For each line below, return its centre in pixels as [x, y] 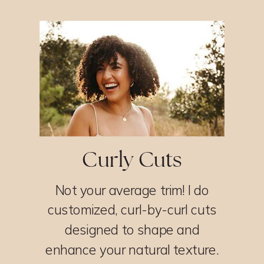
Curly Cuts [132, 159]
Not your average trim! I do [132, 189]
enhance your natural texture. [132, 249]
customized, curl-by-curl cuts [132, 209]
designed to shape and [132, 230]
